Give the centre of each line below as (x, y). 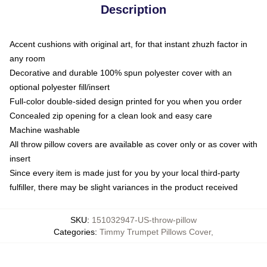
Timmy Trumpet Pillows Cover (155, 232)
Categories (74, 232)
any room (27, 58)
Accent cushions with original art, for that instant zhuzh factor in (128, 44)
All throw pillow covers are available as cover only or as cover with (133, 144)
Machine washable (45, 130)
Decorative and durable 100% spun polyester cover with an (121, 72)
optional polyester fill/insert (60, 87)
